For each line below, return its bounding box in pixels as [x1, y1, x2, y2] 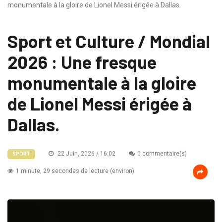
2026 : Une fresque [7, 51, 157, 73]
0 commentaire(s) [137, 150, 187, 158]
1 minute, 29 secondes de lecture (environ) [16, 167, 134, 175]
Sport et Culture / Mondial [7, 30, 210, 52]
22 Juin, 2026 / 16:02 [56, 150, 115, 158]
